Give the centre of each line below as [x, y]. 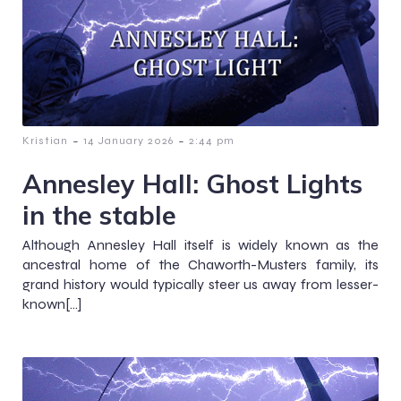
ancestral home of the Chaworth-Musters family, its [200, 264]
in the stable [99, 214]
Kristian [45, 140]
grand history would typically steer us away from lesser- [200, 284]
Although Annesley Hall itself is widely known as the [200, 244]
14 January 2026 [128, 140]
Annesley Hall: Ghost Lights [192, 183]
